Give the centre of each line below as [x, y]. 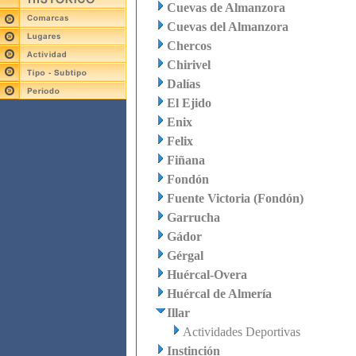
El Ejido [189, 103]
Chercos [189, 46]
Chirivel [189, 65]
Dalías [184, 84]
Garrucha [193, 217]
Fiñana [186, 160]
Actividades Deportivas [242, 332]
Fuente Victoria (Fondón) [235, 198]
